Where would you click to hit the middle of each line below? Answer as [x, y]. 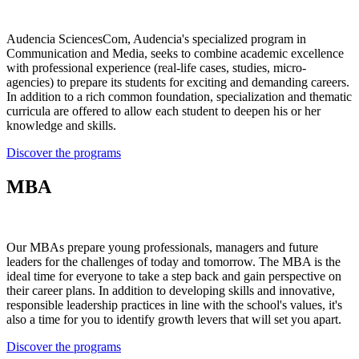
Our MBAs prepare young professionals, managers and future [162, 248]
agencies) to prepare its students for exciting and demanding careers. [178, 82]
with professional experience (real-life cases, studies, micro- [156, 67]
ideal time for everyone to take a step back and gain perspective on [174, 276]
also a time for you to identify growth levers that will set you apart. [174, 320]
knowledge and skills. [61, 125]
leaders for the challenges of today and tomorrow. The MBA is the [173, 262]
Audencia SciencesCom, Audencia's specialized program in [156, 38]
